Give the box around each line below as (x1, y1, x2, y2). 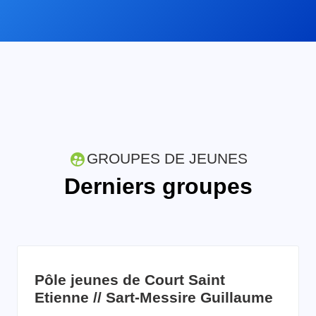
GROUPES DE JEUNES (86, 150, 248, 166)
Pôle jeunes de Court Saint (35, 271, 225, 288)
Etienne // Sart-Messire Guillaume (35, 288, 273, 305)
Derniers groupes (63, 173, 253, 199)
